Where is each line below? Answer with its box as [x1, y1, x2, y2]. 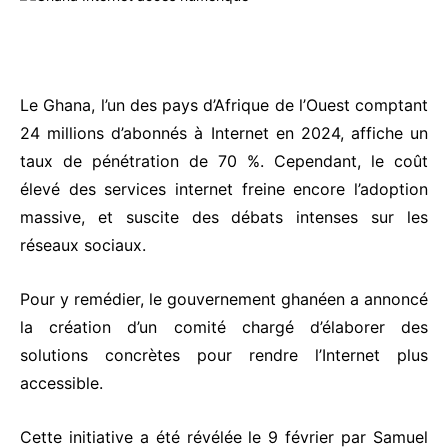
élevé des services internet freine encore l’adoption [20, 179, 428, 200]
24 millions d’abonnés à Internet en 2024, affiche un [20, 123, 428, 144]
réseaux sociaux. [20, 235, 146, 256]
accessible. [20, 373, 103, 394]
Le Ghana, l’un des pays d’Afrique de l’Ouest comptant [20, 95, 428, 116]
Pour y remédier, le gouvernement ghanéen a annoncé [20, 289, 428, 310]
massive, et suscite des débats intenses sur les [20, 207, 428, 228]
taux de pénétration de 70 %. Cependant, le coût [20, 151, 428, 172]
